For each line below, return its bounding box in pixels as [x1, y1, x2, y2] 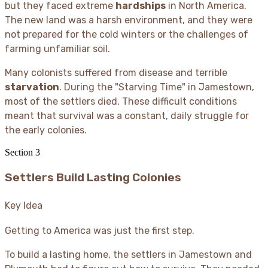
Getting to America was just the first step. [5, 224, 194, 236]
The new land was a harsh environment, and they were [5, 14, 252, 26]
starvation [5, 81, 59, 93]
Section [5, 147, 35, 157]
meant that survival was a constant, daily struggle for [5, 109, 249, 121]
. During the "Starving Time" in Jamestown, [59, 81, 254, 93]
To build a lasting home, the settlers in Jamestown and [5, 248, 252, 260]
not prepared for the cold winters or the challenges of [5, 28, 248, 40]
